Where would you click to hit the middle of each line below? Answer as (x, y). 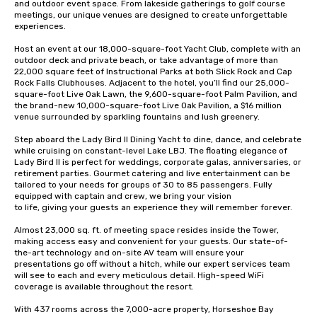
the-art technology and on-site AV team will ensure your (129, 253)
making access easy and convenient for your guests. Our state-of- (151, 241)
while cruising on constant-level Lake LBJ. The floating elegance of (151, 151)
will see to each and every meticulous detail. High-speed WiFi (139, 275)
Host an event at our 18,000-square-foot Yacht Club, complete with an (157, 49)
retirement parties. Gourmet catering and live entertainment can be (152, 173)
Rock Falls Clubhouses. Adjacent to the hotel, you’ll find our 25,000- (152, 83)
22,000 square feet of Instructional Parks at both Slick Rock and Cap (153, 71)
